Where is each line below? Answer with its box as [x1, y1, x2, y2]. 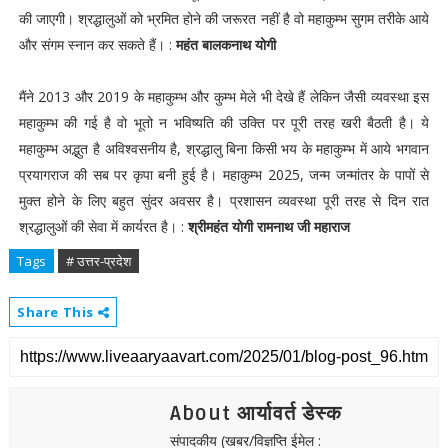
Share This [16, 303, 98, 321]
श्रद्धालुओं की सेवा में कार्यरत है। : [18, 217, 188, 236]
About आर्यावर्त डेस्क [169, 402, 342, 426]
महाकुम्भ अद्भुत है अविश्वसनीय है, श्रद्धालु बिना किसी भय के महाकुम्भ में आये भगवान [18, 139, 430, 158]
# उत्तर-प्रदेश [65, 252, 131, 270]
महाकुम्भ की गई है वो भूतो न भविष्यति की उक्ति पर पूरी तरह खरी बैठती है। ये [18, 113, 430, 132]
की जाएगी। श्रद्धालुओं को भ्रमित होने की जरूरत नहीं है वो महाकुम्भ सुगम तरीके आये [18, 9, 430, 28]
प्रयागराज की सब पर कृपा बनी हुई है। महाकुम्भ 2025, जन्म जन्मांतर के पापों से [18, 165, 430, 184]
